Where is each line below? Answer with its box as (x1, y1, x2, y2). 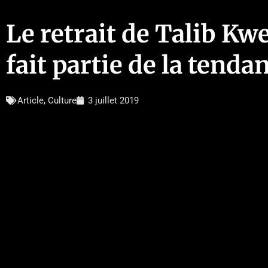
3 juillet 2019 (88, 95, 139, 106)
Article (17, 95, 44, 106)
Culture (48, 95, 77, 106)
